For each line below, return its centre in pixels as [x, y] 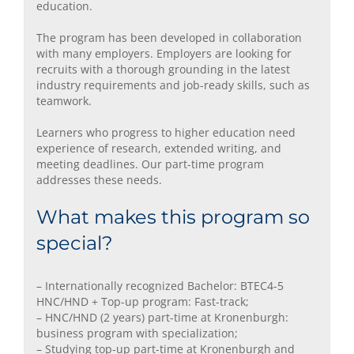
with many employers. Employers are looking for [164, 54]
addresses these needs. [99, 180]
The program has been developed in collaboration [169, 38]
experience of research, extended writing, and [159, 149]
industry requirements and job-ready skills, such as [173, 85]
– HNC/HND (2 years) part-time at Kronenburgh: [162, 318]
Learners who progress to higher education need [166, 133]
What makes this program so [173, 217]
